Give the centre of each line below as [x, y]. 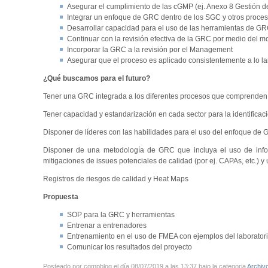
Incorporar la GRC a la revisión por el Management [150, 49]
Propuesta [60, 197]
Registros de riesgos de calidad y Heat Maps [115, 179]
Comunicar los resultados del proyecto [129, 247]
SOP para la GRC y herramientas [121, 214]
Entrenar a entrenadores [106, 225]
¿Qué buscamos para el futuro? [96, 78]
